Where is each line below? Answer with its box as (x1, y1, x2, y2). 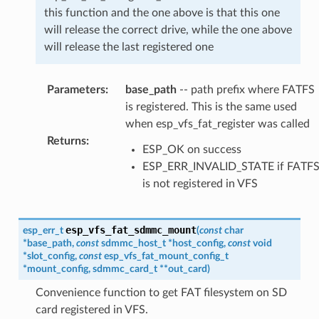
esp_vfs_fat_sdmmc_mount (65, 224, 197, 236)
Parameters (46, 83, 105, 95)
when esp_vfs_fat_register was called (125, 117, 310, 130)
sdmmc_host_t (100, 237, 166, 249)
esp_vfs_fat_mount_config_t (103, 250, 229, 261)
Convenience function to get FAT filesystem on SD (35, 286, 287, 298)
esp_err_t (22, 224, 63, 236)
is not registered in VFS (142, 177, 258, 189)
